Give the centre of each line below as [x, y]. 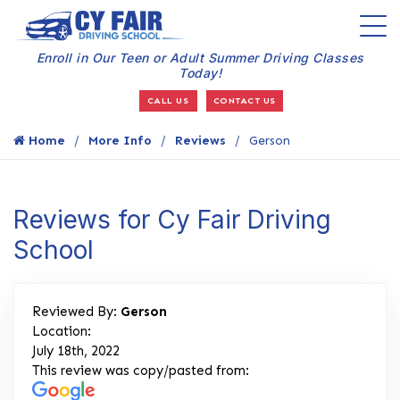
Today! [200, 73]
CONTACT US [244, 100]
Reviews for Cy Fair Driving [172, 219]
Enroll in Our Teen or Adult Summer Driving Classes [200, 58]
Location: [62, 331]
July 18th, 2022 [76, 350]
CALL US [168, 100]
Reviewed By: [76, 311]
